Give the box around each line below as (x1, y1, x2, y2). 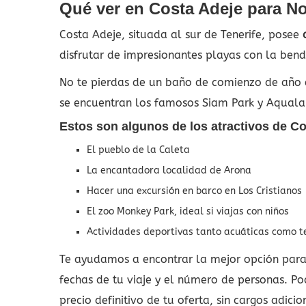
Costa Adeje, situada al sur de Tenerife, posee (59, 27, 299, 41)
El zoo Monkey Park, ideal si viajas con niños (87, 205, 289, 217)
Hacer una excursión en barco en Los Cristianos (87, 184, 302, 197)
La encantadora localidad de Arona (87, 164, 251, 176)
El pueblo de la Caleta (87, 143, 190, 156)
